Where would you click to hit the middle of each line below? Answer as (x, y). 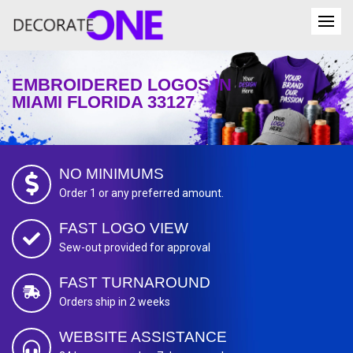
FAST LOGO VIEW (124, 229)
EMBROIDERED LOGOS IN (122, 85)
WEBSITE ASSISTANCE (143, 337)
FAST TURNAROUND (135, 283)
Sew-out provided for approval (135, 248)
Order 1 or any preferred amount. (141, 193)
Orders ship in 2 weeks (115, 302)
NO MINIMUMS (111, 174)
